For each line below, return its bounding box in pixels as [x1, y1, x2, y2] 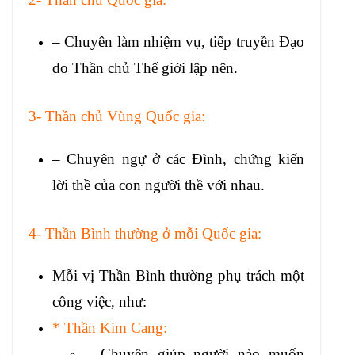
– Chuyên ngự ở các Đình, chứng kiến [52, 150, 304, 167]
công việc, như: [52, 293, 147, 311]
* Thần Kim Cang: [52, 319, 167, 337]
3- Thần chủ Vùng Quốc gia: [29, 108, 205, 125]
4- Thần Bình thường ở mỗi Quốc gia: [29, 224, 261, 242]
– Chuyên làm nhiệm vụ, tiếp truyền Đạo [52, 33, 304, 51]
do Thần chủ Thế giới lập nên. [52, 59, 238, 77]
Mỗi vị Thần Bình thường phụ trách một [52, 267, 304, 284]
